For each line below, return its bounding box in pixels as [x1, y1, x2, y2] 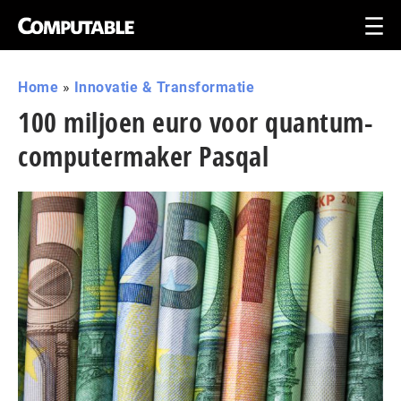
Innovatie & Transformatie [73, 79, 254, 96]
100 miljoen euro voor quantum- [18, 104, 372, 141]
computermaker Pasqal [18, 138, 269, 175]
